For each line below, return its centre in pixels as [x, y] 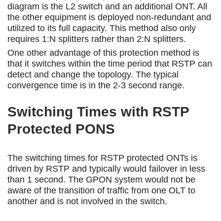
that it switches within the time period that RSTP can [110, 63]
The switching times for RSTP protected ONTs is [102, 158]
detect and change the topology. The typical [93, 74]
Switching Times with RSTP [98, 111]
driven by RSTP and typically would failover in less [106, 168]
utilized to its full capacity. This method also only [102, 28]
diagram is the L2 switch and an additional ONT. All [107, 6]
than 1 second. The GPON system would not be [101, 179]
